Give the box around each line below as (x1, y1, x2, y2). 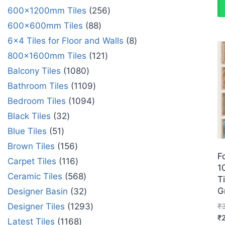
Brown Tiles (8, 141, 55, 151)
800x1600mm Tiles (8, 50, 86, 61)
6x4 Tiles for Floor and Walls (8, 35, 124, 46)
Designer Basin (8, 186, 68, 196)
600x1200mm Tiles (8, 5, 86, 16)
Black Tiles (8, 110, 51, 121)
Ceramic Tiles (8, 171, 62, 181)
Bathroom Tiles (8, 80, 68, 91)
